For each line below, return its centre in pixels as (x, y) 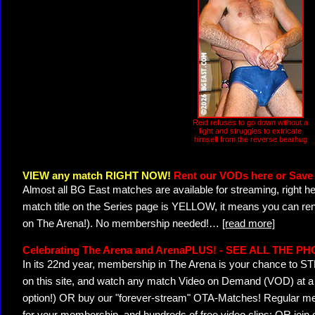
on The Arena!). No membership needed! (116, 224)
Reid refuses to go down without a (250, 122)
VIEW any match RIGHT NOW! (98, 176)
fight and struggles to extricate (250, 131)
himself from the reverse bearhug (250, 139)
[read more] (249, 224)
